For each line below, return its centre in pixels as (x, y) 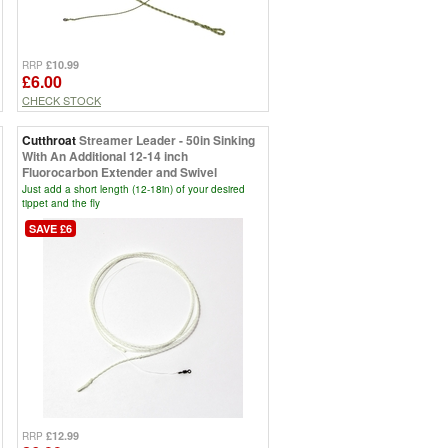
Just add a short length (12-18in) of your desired (133, 188)
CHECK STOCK (61, 99)
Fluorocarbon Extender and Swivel (119, 171)
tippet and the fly (61, 202)
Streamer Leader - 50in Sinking (167, 139)
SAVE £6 (50, 228)
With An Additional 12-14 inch (105, 155)
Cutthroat (49, 139)
